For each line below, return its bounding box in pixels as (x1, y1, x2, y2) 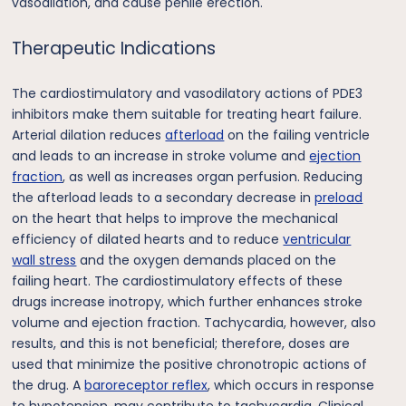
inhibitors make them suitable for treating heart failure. (12, 104, 362, 123)
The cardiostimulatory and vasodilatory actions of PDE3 (12, 83, 363, 102)
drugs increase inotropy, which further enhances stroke (12, 292, 363, 311)
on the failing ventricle (224, 125, 371, 144)
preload (314, 188, 363, 207)
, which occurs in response (208, 375, 375, 394)
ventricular (283, 229, 352, 248)
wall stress (12, 250, 77, 269)
